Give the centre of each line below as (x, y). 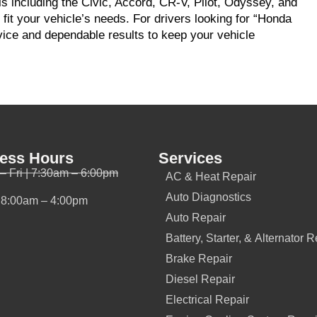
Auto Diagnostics (208, 197)
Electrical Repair (207, 300)
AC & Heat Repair (211, 177)
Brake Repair (199, 259)
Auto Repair (196, 218)
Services (190, 158)
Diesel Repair (200, 279)
